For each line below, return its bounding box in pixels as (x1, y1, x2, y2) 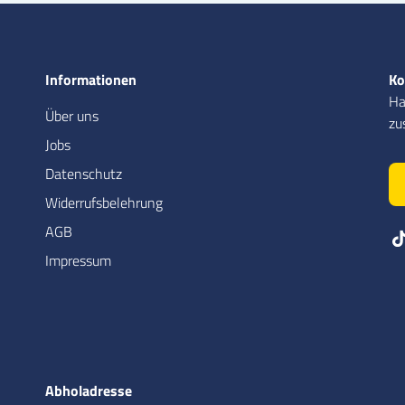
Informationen (45, 69, 137, 91)
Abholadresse (45, 380, 132, 402)
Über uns (45, 105, 99, 127)
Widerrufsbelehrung (45, 192, 163, 214)
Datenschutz (45, 163, 122, 185)
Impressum (45, 250, 111, 272)
